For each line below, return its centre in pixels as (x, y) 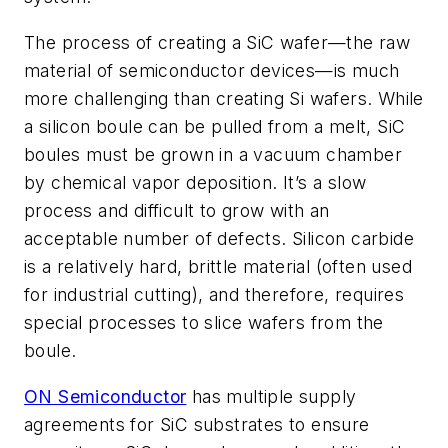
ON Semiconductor (105, 396)
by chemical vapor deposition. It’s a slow (195, 183)
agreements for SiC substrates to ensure (197, 424)
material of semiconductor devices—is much (212, 71)
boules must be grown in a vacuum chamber (213, 155)
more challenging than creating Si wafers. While (224, 99)
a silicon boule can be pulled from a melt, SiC (215, 127)
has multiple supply (271, 396)
